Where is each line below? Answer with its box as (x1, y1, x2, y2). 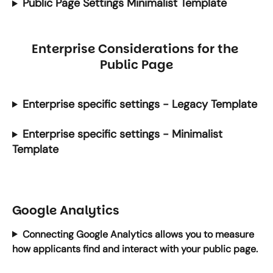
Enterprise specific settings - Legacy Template (22, 96, 257, 112)
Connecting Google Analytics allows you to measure (22, 227, 257, 241)
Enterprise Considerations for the (32, 40, 241, 58)
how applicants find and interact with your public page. (12, 242, 258, 255)
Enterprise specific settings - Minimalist (22, 127, 225, 142)
